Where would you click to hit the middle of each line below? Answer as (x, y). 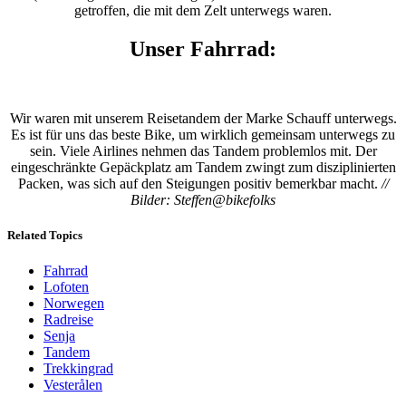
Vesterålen (73, 385)
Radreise (68, 320)
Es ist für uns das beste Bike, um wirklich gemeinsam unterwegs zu (203, 134)
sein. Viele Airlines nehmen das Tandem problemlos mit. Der (203, 150)
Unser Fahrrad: (203, 48)
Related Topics (45, 236)
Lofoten (66, 287)
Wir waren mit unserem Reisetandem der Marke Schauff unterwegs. (203, 118)
